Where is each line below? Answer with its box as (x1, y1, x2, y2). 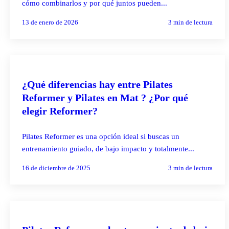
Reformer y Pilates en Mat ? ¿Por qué (21, 91, 188, 103)
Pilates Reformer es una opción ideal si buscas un (21, 132, 179, 141)
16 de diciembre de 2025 (21, 164, 90, 172)
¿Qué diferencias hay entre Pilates (21, 78, 143, 90)
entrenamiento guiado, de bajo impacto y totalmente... (21, 144, 194, 153)
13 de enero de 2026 (21, 18, 78, 26)
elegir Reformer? (21, 105, 98, 117)
